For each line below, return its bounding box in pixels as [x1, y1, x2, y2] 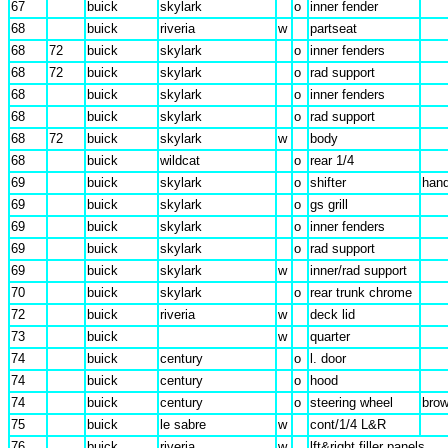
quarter [310, 329, 350, 344]
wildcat [160, 153, 200, 168]
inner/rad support [310, 263, 407, 278]
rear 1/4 [310, 153, 354, 168]
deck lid [310, 307, 355, 322]
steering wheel [310, 395, 393, 410]
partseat [310, 21, 357, 36]
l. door [310, 351, 346, 366]
